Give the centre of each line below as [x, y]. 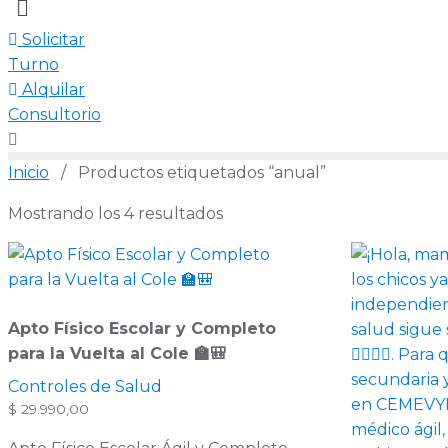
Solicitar [53, 40]
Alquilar [53, 90]
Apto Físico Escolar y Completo [142, 329]
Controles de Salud [85, 387]
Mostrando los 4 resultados [115, 214]
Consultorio [54, 115]
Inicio [28, 173]
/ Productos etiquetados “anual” [187, 173]
